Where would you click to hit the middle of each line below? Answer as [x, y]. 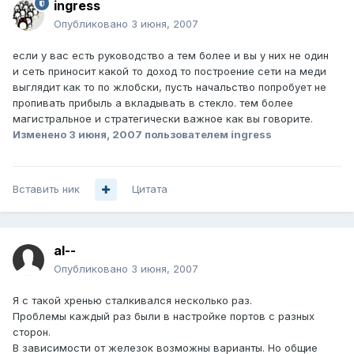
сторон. [32, 332]
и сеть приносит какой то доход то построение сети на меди [169, 72]
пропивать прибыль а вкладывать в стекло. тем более [153, 103]
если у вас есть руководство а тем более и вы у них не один [171, 56]
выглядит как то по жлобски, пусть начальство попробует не [169, 87]
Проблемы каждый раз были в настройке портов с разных [164, 316]
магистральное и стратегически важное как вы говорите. [163, 119]
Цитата [150, 189]
